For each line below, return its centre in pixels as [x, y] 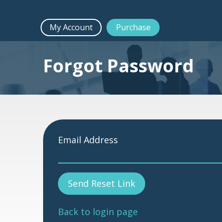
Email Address [88, 140]
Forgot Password [118, 66]
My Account [71, 28]
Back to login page [98, 212]
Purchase [133, 28]
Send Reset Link [102, 183]
